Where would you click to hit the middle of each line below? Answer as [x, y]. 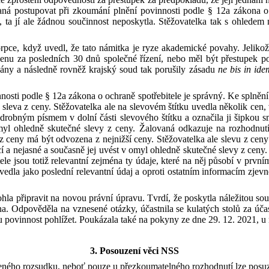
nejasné [28, 150]
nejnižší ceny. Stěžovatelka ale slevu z [175, 139]
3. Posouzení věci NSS [134, 251]
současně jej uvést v [88, 150]
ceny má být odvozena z [53, 139]
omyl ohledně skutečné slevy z [187, 150]
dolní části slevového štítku [131, 117]
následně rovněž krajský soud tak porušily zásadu [121, 69]
